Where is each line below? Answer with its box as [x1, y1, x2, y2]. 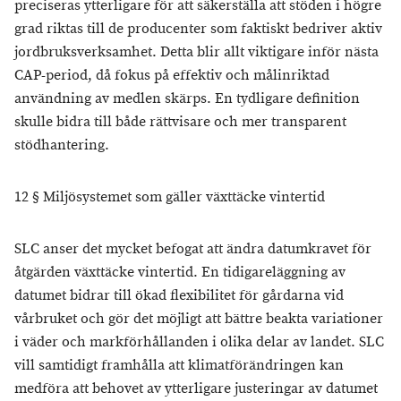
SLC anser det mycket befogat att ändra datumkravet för [14, 240, 371, 259]
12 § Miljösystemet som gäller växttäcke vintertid [14, 188, 325, 207]
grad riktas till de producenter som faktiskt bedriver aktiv [14, 20, 382, 38]
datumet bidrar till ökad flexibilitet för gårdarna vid [14, 286, 344, 305]
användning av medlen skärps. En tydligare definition [14, 90, 360, 108]
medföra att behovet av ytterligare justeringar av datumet [14, 380, 378, 398]
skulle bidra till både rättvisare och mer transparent [14, 113, 346, 132]
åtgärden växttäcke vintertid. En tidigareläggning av [14, 263, 346, 282]
